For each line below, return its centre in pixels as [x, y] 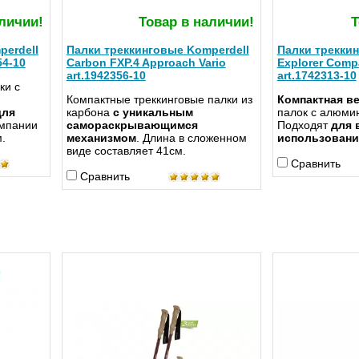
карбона [89, 113]
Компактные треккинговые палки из [159, 100]
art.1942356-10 [106, 76]
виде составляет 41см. [126, 151]
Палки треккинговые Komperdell [157, 50]
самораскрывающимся [132, 125]
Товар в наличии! [196, 22]
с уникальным [153, 113]
